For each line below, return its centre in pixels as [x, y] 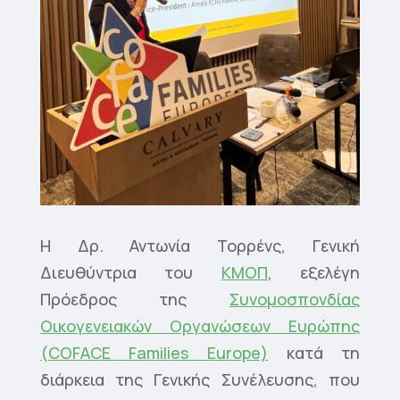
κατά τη [314, 353]
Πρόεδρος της [135, 300]
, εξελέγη [314, 273]
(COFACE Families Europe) [154, 353]
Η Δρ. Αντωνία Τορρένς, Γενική [200, 246]
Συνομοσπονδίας [295, 300]
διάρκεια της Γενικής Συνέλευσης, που [200, 380]
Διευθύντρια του [130, 273]
